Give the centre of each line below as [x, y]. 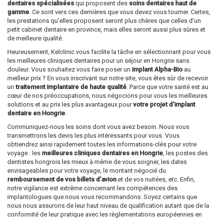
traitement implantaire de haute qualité [71, 87]
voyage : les [25, 153]
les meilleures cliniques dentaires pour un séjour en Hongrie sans [98, 61]
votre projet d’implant [164, 105]
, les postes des [185, 153]
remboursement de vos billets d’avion [62, 180]
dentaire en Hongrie [36, 113]
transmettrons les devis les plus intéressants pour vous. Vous [93, 136]
